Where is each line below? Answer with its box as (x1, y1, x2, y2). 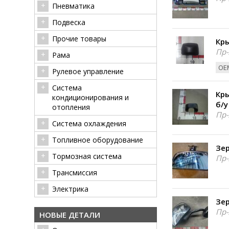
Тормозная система (52, 151, 122, 161)
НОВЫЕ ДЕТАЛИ (39, 210, 100, 220)
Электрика (52, 184, 88, 194)
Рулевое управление (52, 66, 124, 76)
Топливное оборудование (52, 135, 143, 145)
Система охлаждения (52, 119, 126, 128)
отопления (52, 102, 90, 112)
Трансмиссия (52, 168, 97, 177)
